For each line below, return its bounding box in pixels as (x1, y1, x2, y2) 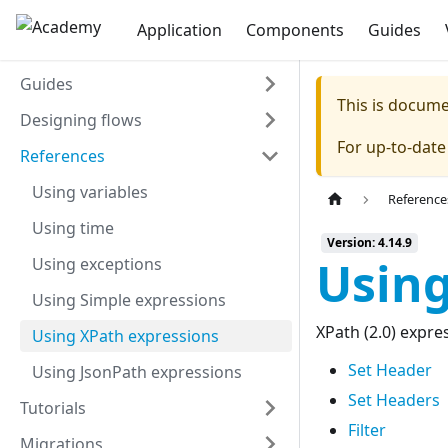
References (20, 145, 105, 167)
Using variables (32, 181, 148, 203)
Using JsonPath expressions (32, 361, 242, 383)
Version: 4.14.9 (326, 234, 412, 252)
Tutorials (20, 397, 86, 419)
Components (246, 19, 344, 41)
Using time (32, 217, 114, 239)
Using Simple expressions (32, 289, 226, 311)
